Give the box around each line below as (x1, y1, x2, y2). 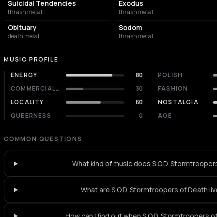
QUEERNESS (11, 111, 51, 120)
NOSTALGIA (158, 98, 199, 106)
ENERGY (11, 71, 38, 79)
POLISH (158, 71, 183, 79)
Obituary (8, 23, 37, 32)
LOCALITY (11, 98, 44, 106)
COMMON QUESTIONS (4, 135, 82, 143)
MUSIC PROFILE (4, 55, 59, 63)
